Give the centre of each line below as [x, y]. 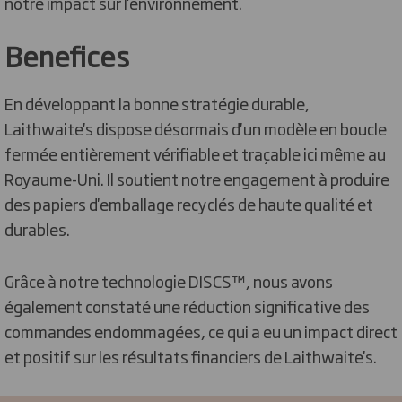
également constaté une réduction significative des [187, 306]
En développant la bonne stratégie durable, [157, 103]
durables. [37, 228]
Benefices [67, 55]
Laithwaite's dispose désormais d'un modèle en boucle [196, 128]
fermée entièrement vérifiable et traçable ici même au [195, 153]
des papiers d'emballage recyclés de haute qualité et [189, 203]
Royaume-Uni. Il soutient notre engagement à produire [197, 178]
